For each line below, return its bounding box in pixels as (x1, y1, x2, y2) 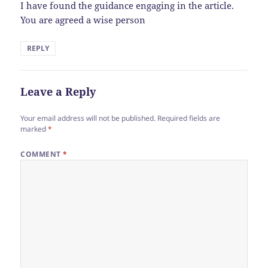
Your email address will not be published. (20, 112, 156, 123)
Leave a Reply (20, 84, 96, 99)
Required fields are (157, 112, 221, 123)
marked (20, 123, 48, 134)
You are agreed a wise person (20, 13, 146, 26)
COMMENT (20, 148, 63, 159)
